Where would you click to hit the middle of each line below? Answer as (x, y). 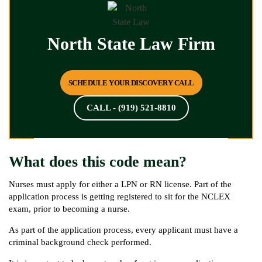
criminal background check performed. (81, 242)
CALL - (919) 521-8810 (131, 108)
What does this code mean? (98, 162)
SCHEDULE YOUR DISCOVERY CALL (131, 83)
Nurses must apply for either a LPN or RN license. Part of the (120, 184)
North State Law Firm (131, 44)
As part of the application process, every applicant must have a (123, 230)
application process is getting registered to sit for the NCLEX (120, 196)
